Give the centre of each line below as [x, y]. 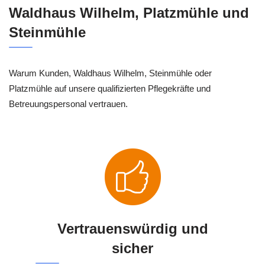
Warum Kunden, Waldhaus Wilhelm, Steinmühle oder [110, 73]
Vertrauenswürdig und [132, 229]
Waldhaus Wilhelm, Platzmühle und [129, 13]
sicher [132, 248]
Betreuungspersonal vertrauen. [68, 104]
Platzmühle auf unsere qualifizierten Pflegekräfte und [110, 89]
